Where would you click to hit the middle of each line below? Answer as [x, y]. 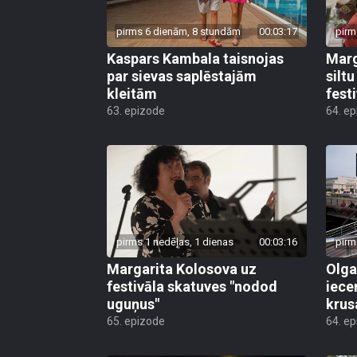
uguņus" [133, 304]
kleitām [132, 93]
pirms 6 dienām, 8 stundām [178, 31]
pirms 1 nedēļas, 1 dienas [175, 241]
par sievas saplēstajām [182, 76]
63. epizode [136, 110]
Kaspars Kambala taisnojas [195, 58]
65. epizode [136, 321]
